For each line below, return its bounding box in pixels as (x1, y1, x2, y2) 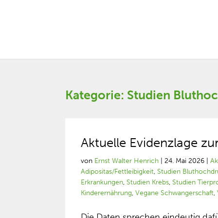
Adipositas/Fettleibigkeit (81, 167, 154, 176)
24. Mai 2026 (164, 157, 205, 165)
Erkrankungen (81, 178, 124, 186)
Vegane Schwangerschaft (135, 189, 214, 197)
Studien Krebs (127, 178, 169, 186)
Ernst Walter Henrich (94, 157, 159, 165)
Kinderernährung (81, 189, 132, 197)
